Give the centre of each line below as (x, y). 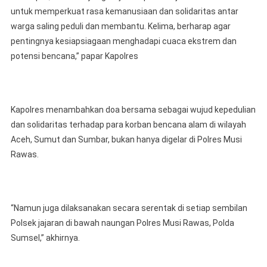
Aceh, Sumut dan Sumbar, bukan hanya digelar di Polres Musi (126, 140)
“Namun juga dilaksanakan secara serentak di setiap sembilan (129, 208)
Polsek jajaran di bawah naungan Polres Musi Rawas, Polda (122, 223)
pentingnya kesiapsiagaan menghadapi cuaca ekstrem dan (123, 41)
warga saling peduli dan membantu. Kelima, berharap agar (120, 27)
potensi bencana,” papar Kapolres (74, 56)
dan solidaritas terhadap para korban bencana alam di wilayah (128, 125)
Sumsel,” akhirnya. (45, 238)
